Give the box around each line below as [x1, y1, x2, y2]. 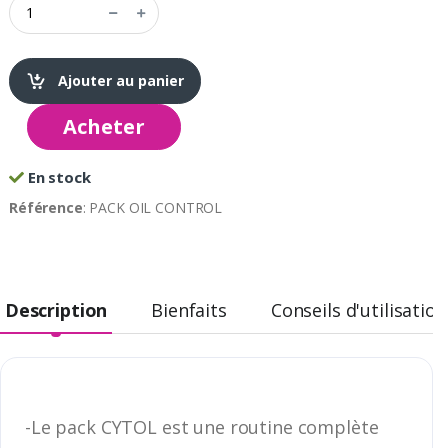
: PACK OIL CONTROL [82, 197, 223, 217]
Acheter [63, 112, 145, 140]
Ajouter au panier [54, 70, 184, 90]
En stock [23, 166, 91, 187]
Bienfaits [151, 297, 227, 322]
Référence [9, 197, 83, 217]
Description [4, 297, 108, 322]
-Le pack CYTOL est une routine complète [25, 414, 379, 439]
